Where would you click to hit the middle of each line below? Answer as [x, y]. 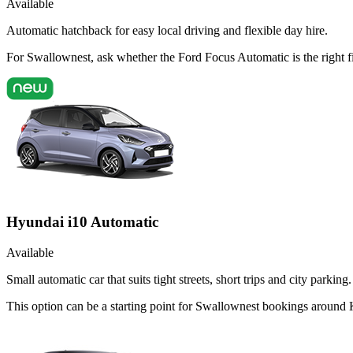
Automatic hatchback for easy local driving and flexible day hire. [167, 31]
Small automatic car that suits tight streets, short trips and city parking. [179, 279]
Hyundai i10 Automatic [82, 222]
